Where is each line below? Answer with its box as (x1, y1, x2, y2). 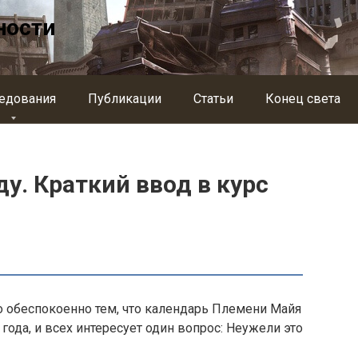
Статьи (193, 91, 233, 106)
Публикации (88, 91, 161, 106)
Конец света (265, 91, 340, 106)
